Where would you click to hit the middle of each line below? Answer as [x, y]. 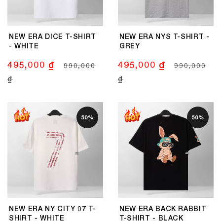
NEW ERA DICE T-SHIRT [53, 36]
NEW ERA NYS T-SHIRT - [165, 36]
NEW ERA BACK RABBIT [163, 208]
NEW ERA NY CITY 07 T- [53, 208]
